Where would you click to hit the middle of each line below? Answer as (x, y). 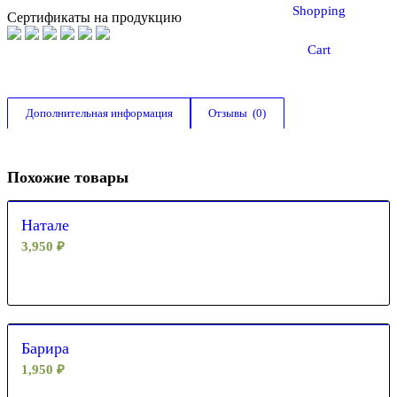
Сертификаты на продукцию (94, 17)
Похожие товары (68, 177)
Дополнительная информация (99, 113)
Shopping (319, 10)
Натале (45, 225)
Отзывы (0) (237, 113)
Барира (45, 348)
